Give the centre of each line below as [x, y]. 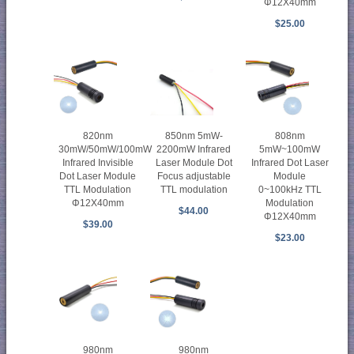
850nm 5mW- [194, 136]
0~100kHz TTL [290, 190]
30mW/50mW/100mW [105, 150]
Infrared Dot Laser [290, 163]
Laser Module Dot [194, 163]
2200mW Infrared [194, 150]
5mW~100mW [290, 150]
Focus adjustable [194, 177]
